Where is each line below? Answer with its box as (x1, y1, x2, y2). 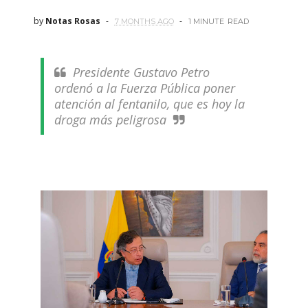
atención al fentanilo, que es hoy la (54, 96, 245, 112)
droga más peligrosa (54, 111, 166, 128)
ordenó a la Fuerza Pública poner (54, 80, 235, 96)
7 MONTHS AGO (114, 16, 174, 26)
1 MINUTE (188, 16, 224, 26)
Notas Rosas (45, 15, 100, 27)
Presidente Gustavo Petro (72, 64, 210, 80)
